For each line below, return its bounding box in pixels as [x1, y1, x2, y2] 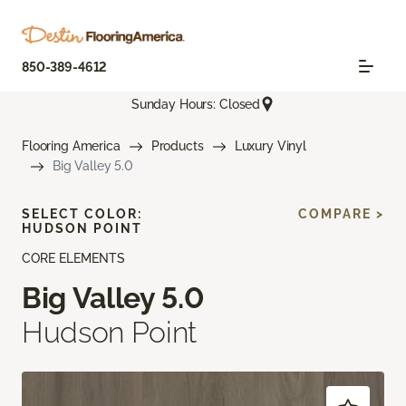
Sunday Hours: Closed [130, 96, 261, 111]
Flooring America [22, 139, 121, 154]
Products [150, 139, 204, 154]
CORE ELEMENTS [22, 251, 125, 266]
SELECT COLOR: [22, 207, 142, 222]
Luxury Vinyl [234, 139, 306, 154]
